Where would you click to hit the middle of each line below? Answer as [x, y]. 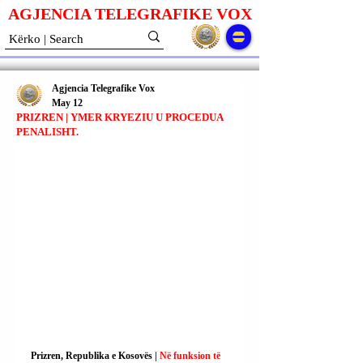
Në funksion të [191, 356]
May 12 [67, 103]
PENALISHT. [47, 132]
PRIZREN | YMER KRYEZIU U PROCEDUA [120, 117]
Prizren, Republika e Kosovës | [95, 356]
